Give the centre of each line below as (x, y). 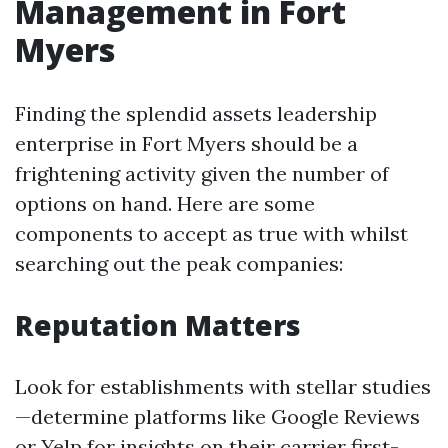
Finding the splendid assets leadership (196, 113)
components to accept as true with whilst (211, 233)
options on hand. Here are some (165, 203)
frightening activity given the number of (202, 173)
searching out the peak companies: (179, 263)
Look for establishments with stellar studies (223, 386)
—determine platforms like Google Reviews (217, 416)
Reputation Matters (158, 325)
